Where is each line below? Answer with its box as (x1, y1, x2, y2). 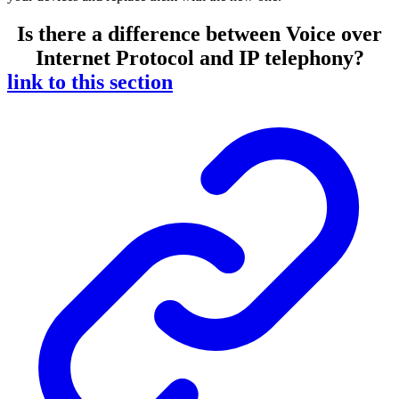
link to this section (7, 69, 173, 94)
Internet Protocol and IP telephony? (35, 45, 364, 69)
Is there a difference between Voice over (17, 21, 382, 45)
